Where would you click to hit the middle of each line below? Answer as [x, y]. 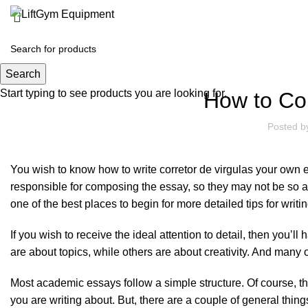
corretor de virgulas [206, 169]
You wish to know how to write [85, 169]
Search [23, 74]
